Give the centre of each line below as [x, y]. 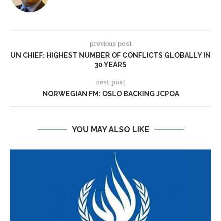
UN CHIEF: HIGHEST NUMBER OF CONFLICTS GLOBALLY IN [110, 55]
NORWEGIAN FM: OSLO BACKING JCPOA [110, 94]
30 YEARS [110, 65]
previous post [110, 43]
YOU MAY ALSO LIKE [110, 129]
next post [110, 82]
